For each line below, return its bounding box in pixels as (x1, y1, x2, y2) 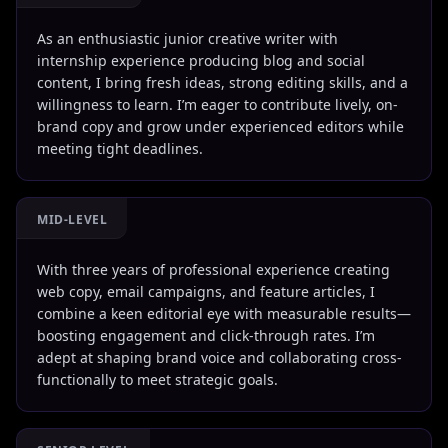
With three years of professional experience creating (37, 260, 390, 279)
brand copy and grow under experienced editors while (37, 117, 404, 136)
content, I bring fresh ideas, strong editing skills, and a (37, 73, 408, 92)
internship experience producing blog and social (37, 51, 365, 70)
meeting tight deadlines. (37, 139, 203, 158)
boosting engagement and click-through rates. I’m (37, 326, 375, 345)
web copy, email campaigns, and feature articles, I (37, 282, 375, 301)
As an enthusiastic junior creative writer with (37, 29, 338, 48)
